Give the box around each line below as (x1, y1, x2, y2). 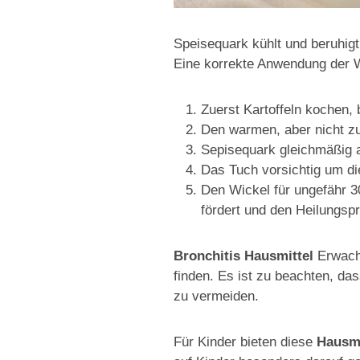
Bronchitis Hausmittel (174, 248, 313, 264)
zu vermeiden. (174, 288, 259, 305)
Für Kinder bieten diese (174, 334, 317, 350)
